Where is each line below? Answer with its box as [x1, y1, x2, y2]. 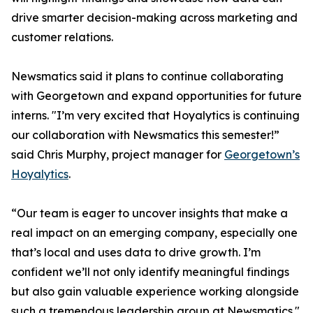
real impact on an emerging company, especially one [11, 226, 298, 240]
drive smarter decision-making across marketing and [11, 10, 298, 24]
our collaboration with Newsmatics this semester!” [11, 128, 279, 142]
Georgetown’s [224, 147, 300, 161]
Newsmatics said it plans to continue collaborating [11, 69, 284, 83]
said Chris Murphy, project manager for [11, 147, 224, 161]
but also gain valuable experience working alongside [11, 284, 299, 298]
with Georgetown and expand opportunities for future [11, 89, 302, 103]
